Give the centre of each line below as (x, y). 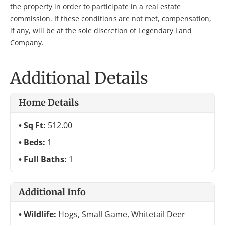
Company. (27, 43)
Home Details (49, 103)
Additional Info (52, 192)
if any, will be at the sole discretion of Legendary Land (101, 31)
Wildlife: (41, 215)
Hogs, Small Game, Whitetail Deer (122, 215)
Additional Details (79, 79)
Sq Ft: (36, 125)
